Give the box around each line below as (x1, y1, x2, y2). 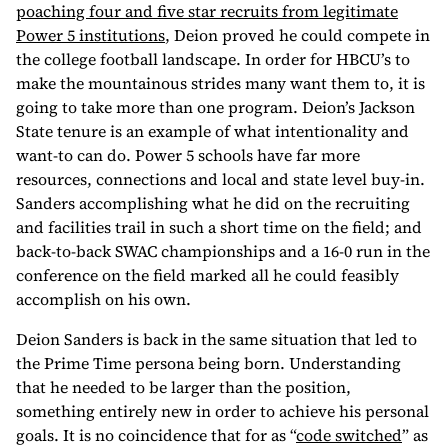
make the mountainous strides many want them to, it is (16, 72, 425, 94)
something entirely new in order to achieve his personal (16, 400, 429, 422)
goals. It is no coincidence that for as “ (16, 424, 296, 446)
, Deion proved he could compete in (165, 24, 430, 46)
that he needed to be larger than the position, (16, 376, 351, 398)
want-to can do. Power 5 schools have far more (16, 144, 360, 166)
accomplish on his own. (16, 288, 191, 310)
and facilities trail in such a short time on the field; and (16, 216, 422, 238)
